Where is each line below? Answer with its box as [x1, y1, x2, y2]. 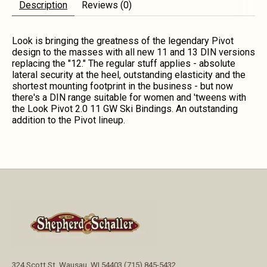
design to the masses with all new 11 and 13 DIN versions [12, 46, 255, 58]
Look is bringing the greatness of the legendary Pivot [12, 35, 234, 46]
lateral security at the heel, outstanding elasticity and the [12, 69, 246, 80]
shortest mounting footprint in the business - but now [12, 80, 233, 92]
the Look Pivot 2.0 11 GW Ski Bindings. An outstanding [12, 103, 238, 114]
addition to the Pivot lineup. [12, 114, 125, 126]
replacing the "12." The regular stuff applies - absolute [12, 57, 235, 69]
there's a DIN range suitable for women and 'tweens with [12, 91, 246, 103]
